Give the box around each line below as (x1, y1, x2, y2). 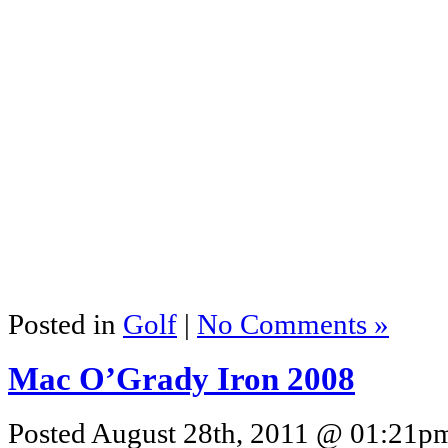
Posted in (8, 308, 123, 340)
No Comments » (197, 308, 389, 340)
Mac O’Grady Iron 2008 (8, 360, 355, 397)
